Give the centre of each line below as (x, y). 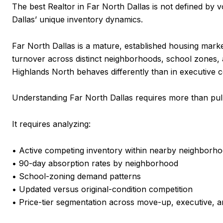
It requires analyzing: (51, 124)
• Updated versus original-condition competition (102, 189)
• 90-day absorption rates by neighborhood (95, 163)
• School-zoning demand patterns (76, 176)
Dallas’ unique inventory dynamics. (77, 19)
